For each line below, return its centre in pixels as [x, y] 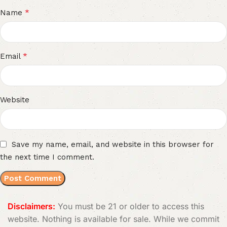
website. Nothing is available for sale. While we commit [113, 219]
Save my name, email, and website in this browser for [113, 144]
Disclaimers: [31, 206]
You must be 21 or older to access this [130, 206]
